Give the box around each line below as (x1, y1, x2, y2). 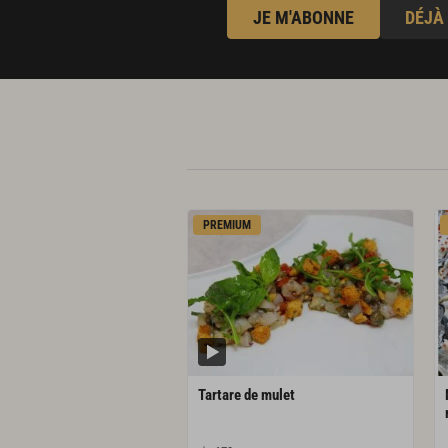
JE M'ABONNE (253, 7, 354, 29)
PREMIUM (203, 218, 251, 233)
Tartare (198, 385, 241, 404)
